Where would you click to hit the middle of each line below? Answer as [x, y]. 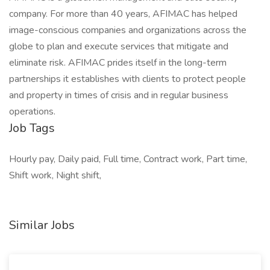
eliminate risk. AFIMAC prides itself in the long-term [118, 63]
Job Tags [32, 128]
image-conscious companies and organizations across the [128, 30]
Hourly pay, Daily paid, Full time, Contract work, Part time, [128, 159]
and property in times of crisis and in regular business [119, 95]
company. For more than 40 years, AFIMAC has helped [123, 14]
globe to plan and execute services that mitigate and [119, 46]
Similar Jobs [42, 225]
